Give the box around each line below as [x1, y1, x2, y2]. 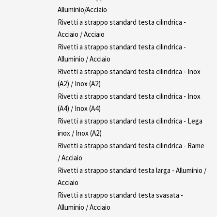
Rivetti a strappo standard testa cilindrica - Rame [58, 140, 204, 150]
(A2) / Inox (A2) [58, 78, 101, 88]
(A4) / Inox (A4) [58, 103, 101, 113]
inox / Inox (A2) [58, 128, 102, 138]
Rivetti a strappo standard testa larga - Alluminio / [58, 165, 206, 175]
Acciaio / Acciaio [58, 29, 105, 39]
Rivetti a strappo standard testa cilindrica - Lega [58, 116, 202, 125]
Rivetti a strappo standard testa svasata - [58, 190, 183, 200]
